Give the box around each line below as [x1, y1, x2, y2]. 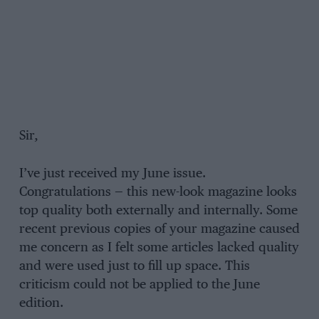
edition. [19, 297, 63, 310]
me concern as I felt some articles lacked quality [19, 241, 299, 255]
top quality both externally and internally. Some [19, 204, 298, 218]
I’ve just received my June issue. [19, 167, 206, 181]
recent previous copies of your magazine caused [19, 223, 300, 236]
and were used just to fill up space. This [19, 260, 250, 273]
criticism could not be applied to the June [19, 278, 260, 292]
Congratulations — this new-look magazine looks [19, 186, 297, 199]
